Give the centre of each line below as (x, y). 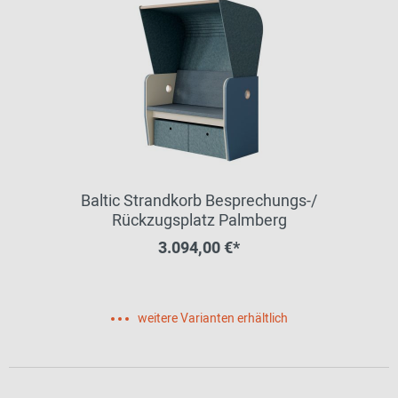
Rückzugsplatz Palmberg (199, 221)
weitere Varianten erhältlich (212, 318)
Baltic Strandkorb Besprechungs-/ (199, 201)
